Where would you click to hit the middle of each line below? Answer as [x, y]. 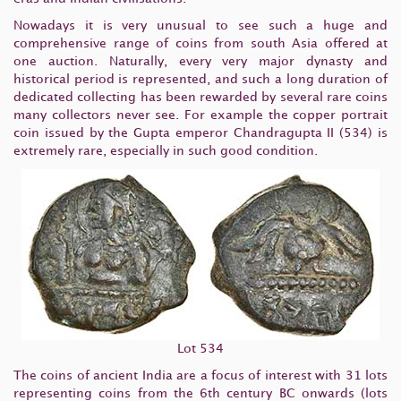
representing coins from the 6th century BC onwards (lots [200, 393]
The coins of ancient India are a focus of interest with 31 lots [200, 375]
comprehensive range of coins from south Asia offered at [200, 43]
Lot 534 [200, 349]
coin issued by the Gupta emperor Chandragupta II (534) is [200, 133]
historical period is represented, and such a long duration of [200, 79]
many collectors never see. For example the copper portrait [200, 115]
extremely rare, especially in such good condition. [166, 151]
